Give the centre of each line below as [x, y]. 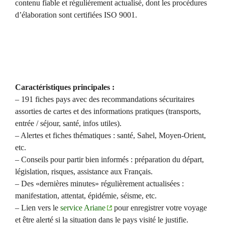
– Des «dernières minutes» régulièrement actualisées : [99, 184]
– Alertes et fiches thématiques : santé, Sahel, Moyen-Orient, [110, 136]
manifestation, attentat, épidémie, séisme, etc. [86, 196]
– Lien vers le [38, 208]
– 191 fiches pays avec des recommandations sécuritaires [105, 99]
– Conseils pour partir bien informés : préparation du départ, [109, 160]
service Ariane [83, 208]
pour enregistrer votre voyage [159, 208]
